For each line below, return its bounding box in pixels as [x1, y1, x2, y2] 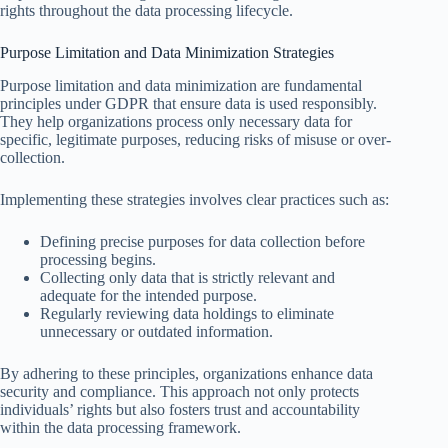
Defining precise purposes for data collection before [40, 233, 365, 251]
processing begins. [40, 251, 156, 269]
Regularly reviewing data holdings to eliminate [40, 305, 334, 323]
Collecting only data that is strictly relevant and [40, 269, 335, 287]
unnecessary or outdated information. [40, 323, 273, 341]
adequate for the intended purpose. [40, 287, 257, 305]
